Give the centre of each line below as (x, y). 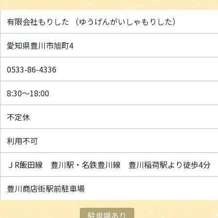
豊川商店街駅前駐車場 (46, 188)
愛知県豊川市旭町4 (40, 45)
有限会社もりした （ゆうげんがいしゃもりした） (93, 21)
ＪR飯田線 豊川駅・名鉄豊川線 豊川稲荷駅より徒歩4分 (109, 164)
